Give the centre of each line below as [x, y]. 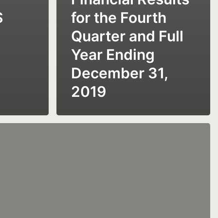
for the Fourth [119, 17]
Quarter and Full [127, 36]
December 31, [119, 73]
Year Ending [113, 54]
